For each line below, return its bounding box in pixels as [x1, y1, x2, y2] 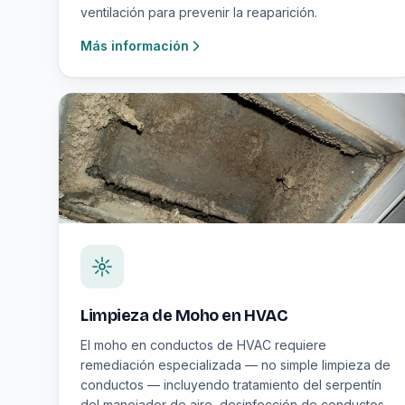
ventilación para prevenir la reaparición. [80, 5, 317, 20]
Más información [80, 38, 189, 53]
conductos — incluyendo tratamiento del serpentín [80, 377, 381, 392]
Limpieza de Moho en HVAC [80, 306, 288, 325]
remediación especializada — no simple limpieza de [80, 357, 391, 372]
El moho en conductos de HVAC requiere [80, 337, 326, 353]
